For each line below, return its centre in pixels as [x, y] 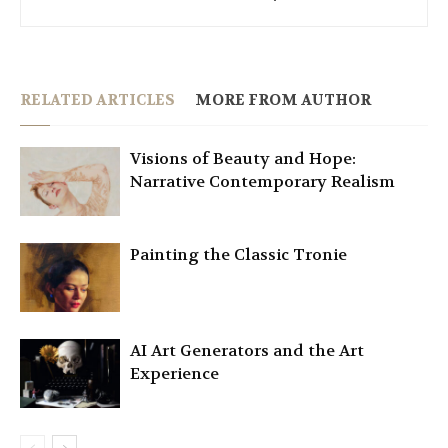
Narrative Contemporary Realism [262, 182]
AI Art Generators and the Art [247, 351]
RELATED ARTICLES [97, 100]
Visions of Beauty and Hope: [243, 159]
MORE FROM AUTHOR [283, 100]
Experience [174, 374]
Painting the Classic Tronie [238, 255]
